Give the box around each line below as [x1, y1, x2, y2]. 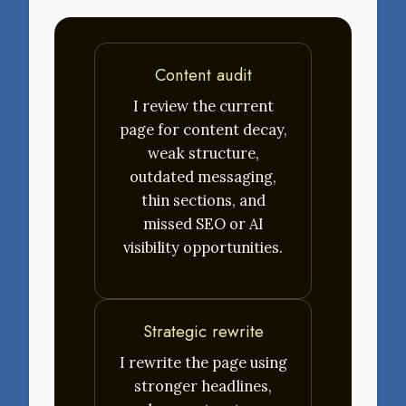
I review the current [132, 96, 274, 115]
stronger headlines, [134, 376, 272, 395]
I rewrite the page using [119, 353, 287, 372]
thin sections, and [140, 190, 266, 209]
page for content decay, [119, 120, 287, 139]
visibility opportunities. [123, 237, 283, 256]
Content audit [154, 62, 252, 87]
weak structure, [147, 143, 259, 162]
